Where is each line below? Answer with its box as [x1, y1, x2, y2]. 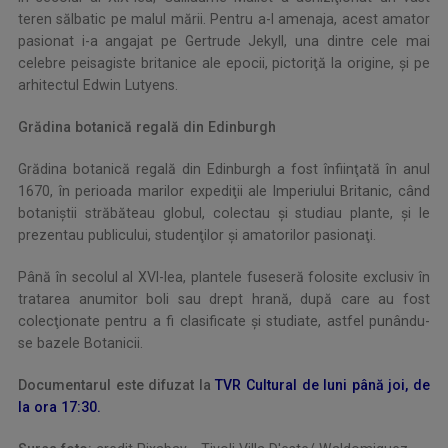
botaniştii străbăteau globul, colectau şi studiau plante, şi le [18, 205, 430, 222]
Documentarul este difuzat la [18, 377, 216, 394]
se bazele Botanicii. [18, 335, 143, 352]
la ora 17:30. [18, 399, 101, 416]
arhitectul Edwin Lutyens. [18, 77, 178, 94]
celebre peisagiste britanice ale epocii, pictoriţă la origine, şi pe [18, 55, 430, 72]
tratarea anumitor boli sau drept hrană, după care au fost [18, 291, 430, 308]
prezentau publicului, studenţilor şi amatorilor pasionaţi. [18, 227, 376, 244]
